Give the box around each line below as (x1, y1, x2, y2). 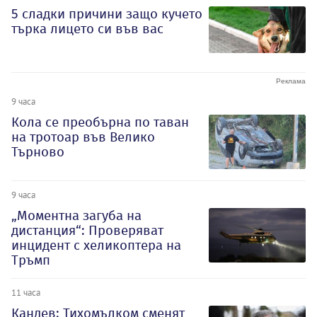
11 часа (11, 286, 40, 298)
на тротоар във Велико (11, 129, 155, 146)
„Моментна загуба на (11, 207, 142, 224)
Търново (11, 144, 64, 161)
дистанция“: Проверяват (11, 221, 163, 238)
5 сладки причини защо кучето (11, 6, 202, 23)
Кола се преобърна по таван (11, 114, 189, 131)
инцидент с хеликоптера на (11, 236, 181, 253)
